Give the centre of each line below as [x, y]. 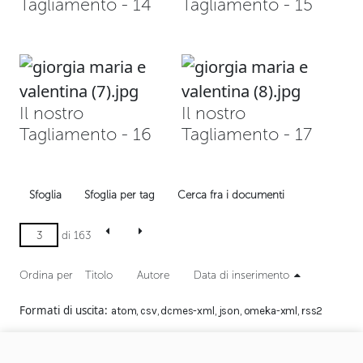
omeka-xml [271, 311]
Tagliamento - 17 [247, 135]
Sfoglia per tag [120, 194]
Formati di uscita [62, 310]
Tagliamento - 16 [85, 135]
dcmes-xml [188, 311]
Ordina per [46, 275]
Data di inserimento [241, 275]
